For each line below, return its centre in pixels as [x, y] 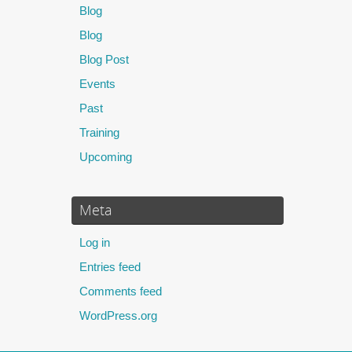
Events [97, 83]
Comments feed [121, 291]
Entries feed [110, 266]
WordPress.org [118, 315]
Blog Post [104, 59]
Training [99, 132]
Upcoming [106, 156]
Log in [95, 242]
